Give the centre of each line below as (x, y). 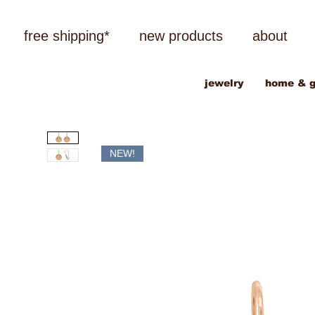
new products (181, 36)
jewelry (224, 83)
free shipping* (66, 36)
